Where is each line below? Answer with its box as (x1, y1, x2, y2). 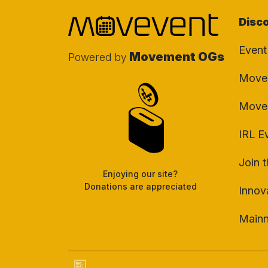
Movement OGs (127, 50, 224, 65)
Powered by (68, 51, 127, 64)
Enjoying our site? (103, 169, 178, 179)
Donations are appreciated (84, 181, 197, 192)
